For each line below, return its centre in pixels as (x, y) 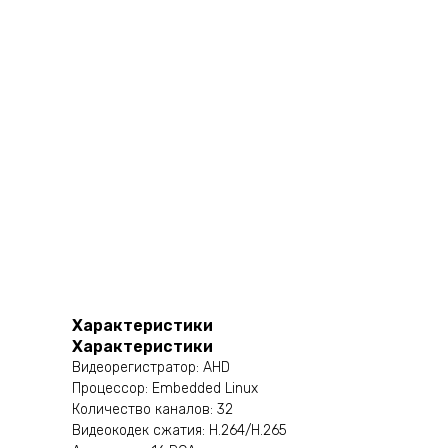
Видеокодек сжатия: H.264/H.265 (179, 431)
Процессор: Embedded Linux (165, 389)
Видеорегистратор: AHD (151, 368)
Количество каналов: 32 (152, 410)
